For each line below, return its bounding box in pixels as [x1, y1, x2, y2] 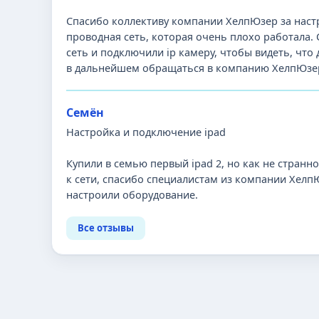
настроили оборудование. [66, 187, 198, 202]
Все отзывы [78, 221, 134, 234]
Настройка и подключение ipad [66, 125, 226, 139]
